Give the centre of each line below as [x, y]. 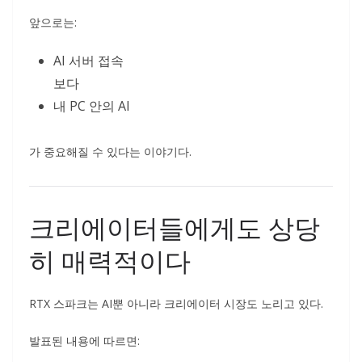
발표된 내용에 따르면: [84, 341]
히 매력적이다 [110, 261]
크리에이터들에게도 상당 [175, 227]
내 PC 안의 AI [92, 106]
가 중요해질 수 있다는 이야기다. [110, 152]
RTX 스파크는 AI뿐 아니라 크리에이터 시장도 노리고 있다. [176, 303]
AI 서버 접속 [88, 61]
